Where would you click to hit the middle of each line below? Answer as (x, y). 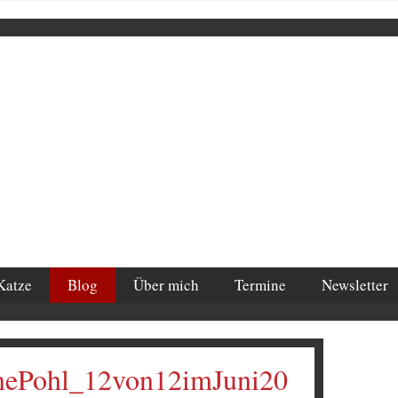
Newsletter (355, 285)
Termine (260, 285)
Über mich (166, 285)
